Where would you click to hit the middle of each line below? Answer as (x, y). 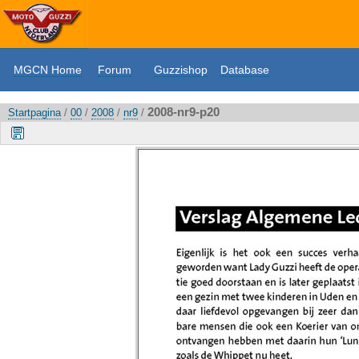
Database (245, 70)
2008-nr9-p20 (184, 112)
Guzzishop (181, 70)
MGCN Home (48, 70)
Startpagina (34, 113)
